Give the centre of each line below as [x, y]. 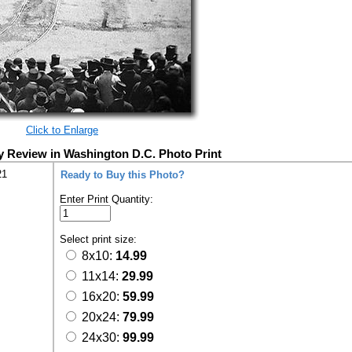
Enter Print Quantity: [106, 199]
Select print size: [100, 239]
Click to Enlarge [62, 130]
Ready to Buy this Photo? [123, 175]
